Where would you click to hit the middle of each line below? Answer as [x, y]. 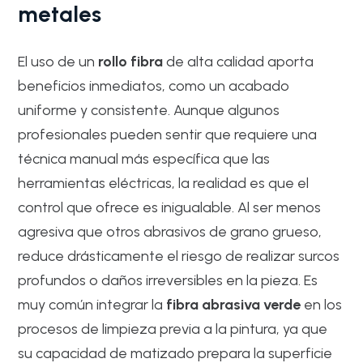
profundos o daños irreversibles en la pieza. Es [168, 280]
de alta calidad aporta [239, 62]
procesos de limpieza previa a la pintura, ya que [173, 329]
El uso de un [58, 62]
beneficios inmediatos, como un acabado [154, 86]
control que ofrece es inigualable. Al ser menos [170, 207]
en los [322, 305]
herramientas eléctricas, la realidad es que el [164, 183]
